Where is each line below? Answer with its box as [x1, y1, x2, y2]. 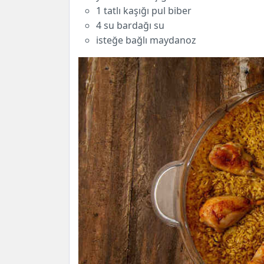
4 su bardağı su [96, 19, 164, 32]
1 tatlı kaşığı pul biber [96, 4, 192, 18]
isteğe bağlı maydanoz [96, 34, 196, 47]
